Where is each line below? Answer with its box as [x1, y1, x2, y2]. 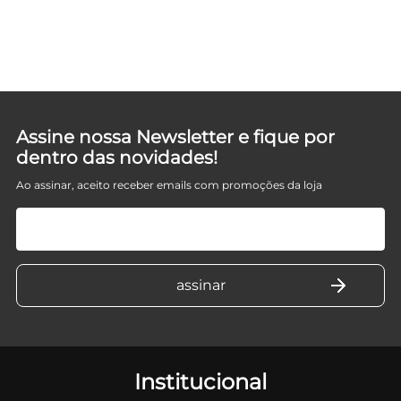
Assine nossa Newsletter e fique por [16, 125, 335, 148]
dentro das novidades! [16, 146, 218, 168]
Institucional [134, 368, 267, 395]
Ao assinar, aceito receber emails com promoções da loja [16, 177, 322, 192]
